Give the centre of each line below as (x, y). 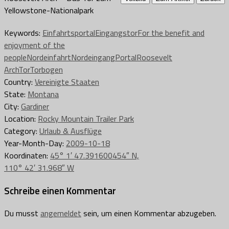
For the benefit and (171, 32)
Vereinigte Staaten (67, 82)
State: (16, 94)
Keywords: (23, 32)
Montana (43, 94)
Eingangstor (116, 32)
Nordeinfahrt (49, 57)
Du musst (22, 213)
